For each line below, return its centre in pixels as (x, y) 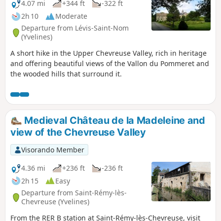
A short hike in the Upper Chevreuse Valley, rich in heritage (109, 53)
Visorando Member (53, 149)
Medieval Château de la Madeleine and (113, 120)
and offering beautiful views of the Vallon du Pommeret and (110, 63)
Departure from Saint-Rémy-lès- (74, 193)
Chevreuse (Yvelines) (55, 202)
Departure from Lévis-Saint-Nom (75, 28)
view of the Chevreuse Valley (78, 132)
